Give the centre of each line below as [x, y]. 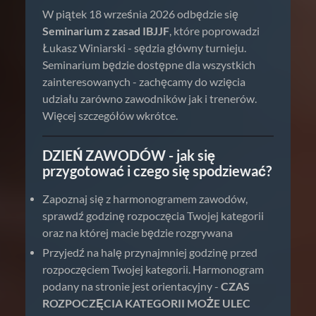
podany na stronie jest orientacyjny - [132, 286]
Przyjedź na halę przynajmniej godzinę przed [150, 252]
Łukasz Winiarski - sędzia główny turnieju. [144, 48]
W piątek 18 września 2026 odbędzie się [140, 14]
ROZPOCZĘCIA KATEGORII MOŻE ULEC [146, 303]
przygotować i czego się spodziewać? [157, 171]
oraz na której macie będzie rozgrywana [138, 232]
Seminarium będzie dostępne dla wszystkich [149, 65]
